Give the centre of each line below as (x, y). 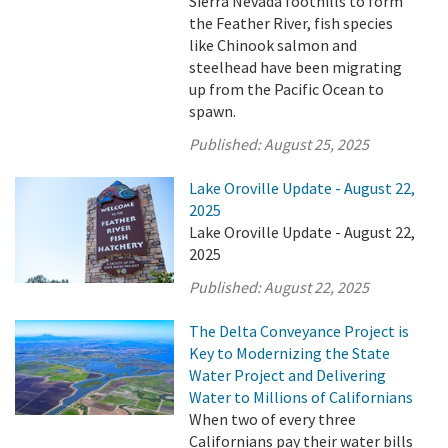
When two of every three (273, 419)
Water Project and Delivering (288, 375)
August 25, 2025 (317, 144)
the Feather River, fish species (291, 23)
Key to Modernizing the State (290, 353)
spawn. (213, 111)
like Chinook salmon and (273, 45)
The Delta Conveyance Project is (299, 331)
